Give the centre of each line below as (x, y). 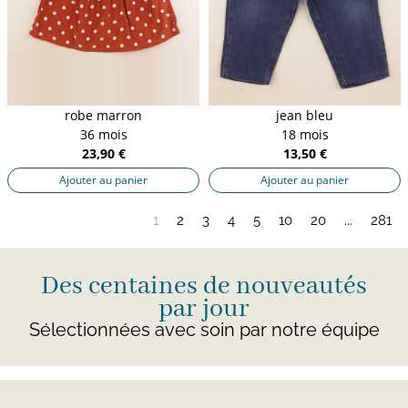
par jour (204, 309)
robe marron (103, 115)
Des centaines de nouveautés (204, 286)
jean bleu (305, 115)
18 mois (305, 134)
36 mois (103, 134)
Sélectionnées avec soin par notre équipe (204, 329)
